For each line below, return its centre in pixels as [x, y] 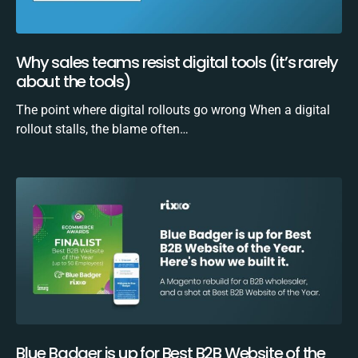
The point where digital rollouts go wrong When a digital [173, 110]
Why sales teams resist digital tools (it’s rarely [177, 63]
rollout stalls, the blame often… [102, 129]
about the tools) [74, 82]
